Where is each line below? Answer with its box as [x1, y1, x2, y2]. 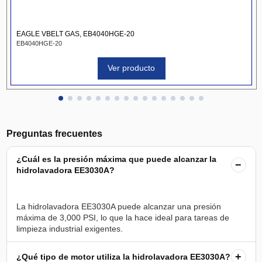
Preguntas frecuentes [6, 129, 102, 139]
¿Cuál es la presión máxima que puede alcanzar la [16, 154, 216, 164]
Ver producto [108, 63, 155, 73]
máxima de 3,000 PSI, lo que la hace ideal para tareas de [16, 213, 229, 223]
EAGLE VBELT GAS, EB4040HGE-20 [16, 29, 135, 38]
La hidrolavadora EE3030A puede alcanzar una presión [16, 202, 221, 212]
